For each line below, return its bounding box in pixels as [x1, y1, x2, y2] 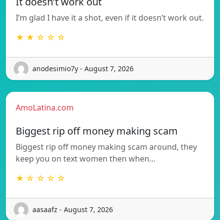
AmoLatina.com [16, 102, 74, 113]
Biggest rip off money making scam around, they [16, 141, 197, 152]
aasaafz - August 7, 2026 [32, 205, 113, 215]
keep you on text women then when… [16, 153, 156, 164]
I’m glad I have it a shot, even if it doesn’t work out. [16, 12, 204, 23]
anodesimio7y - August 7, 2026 [32, 64, 134, 74]
